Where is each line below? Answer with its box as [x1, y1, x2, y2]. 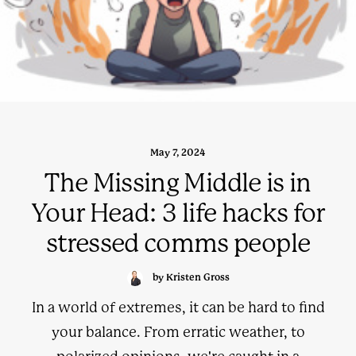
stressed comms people [45, 229, 311, 258]
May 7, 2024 [150, 147, 206, 158]
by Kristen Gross [152, 272, 230, 284]
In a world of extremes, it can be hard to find [31, 300, 325, 315]
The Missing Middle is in [44, 168, 311, 198]
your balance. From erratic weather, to [51, 324, 305, 340]
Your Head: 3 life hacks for [31, 199, 325, 228]
